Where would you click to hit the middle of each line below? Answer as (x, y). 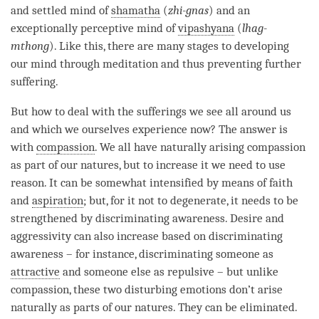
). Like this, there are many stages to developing (169, 46)
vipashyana (206, 28)
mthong (30, 46)
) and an (229, 10)
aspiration (58, 200)
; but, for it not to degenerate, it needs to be (191, 200)
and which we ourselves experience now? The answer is (149, 129)
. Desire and (255, 218)
